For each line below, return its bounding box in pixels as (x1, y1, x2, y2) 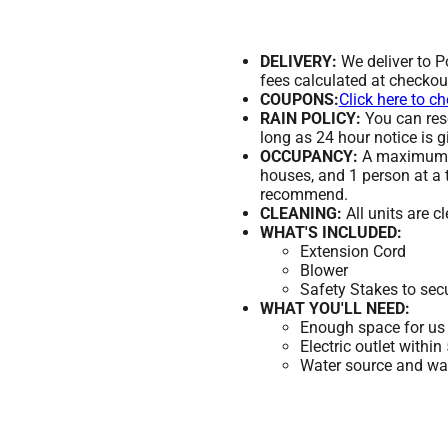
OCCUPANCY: (259, 147, 358, 166)
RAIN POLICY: (259, 109, 361, 128)
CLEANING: (259, 204, 342, 223)
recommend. (259, 185, 348, 204)
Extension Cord (299, 242, 406, 261)
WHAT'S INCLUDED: (259, 223, 402, 242)
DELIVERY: (259, 52, 337, 71)
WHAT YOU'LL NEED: (259, 299, 410, 318)
